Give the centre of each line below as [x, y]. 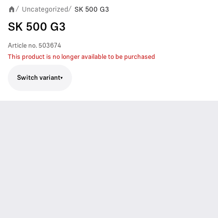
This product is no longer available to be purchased [82, 57]
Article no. [22, 46]
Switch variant [39, 78]
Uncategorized [45, 9]
